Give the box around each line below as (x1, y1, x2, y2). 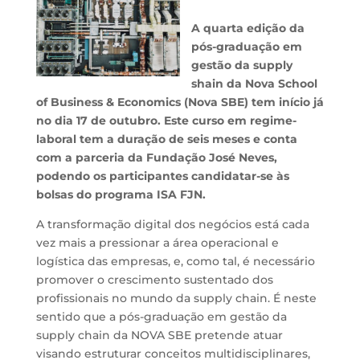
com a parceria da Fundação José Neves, (35, 150, 277, 165)
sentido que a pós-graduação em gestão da (35, 309, 287, 324)
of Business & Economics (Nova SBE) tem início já (35, 95, 324, 109)
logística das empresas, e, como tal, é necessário (35, 254, 315, 268)
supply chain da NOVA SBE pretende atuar (35, 328, 283, 342)
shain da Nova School (191, 76, 318, 91)
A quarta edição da (191, 21, 305, 35)
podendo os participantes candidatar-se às (35, 169, 289, 183)
